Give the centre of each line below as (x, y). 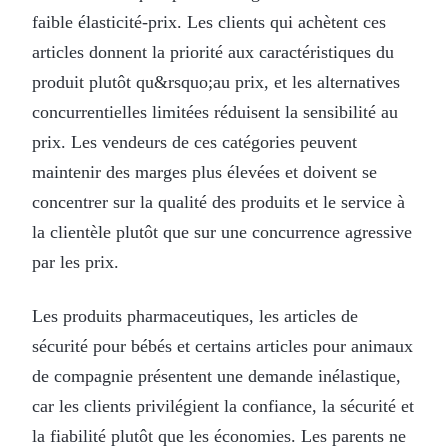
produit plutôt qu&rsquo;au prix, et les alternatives (216, 81)
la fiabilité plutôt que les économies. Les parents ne (219, 435)
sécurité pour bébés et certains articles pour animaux (222, 345)
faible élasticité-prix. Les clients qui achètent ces (209, 21)
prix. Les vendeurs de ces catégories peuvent (194, 141)
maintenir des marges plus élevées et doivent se (204, 171)
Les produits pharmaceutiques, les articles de (195, 315)
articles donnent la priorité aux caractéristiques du (213, 51)
